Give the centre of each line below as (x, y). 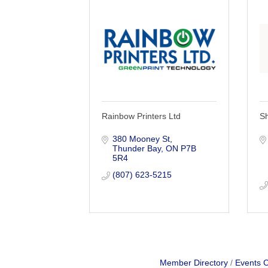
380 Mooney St (141, 138)
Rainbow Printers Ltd (141, 116)
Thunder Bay (136, 148)
